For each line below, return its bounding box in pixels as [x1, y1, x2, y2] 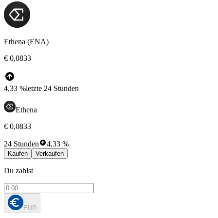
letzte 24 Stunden [26, 84, 79, 93]
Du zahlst [4, 166, 33, 175]
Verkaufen [36, 150, 64, 158]
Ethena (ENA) [4, 37, 49, 46]
